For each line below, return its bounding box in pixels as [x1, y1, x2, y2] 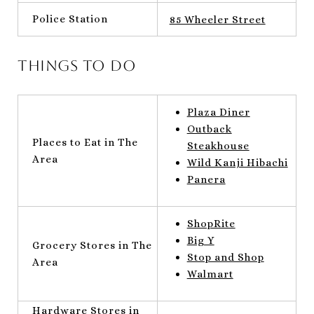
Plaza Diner [186, 105, 250, 118]
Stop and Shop [186, 250, 264, 264]
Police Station [32, 12, 108, 25]
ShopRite [186, 217, 235, 230]
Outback [186, 122, 232, 135]
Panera [186, 172, 226, 186]
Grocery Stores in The [32, 238, 152, 252]
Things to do [18, 56, 136, 74]
